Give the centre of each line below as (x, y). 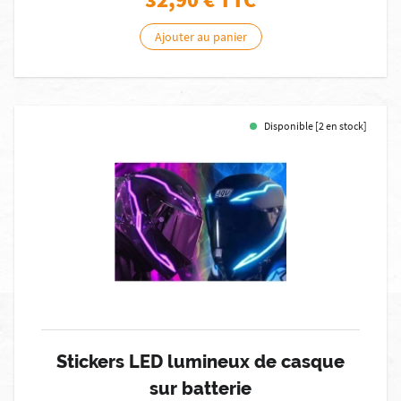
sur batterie (200, 388)
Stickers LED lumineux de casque (200, 362)
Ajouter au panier (200, 37)
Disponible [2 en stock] (316, 126)
